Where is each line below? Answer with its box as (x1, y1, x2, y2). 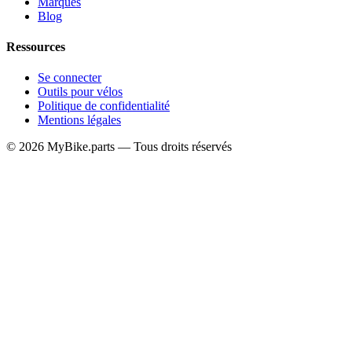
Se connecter (38, 71, 101, 85)
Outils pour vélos (38, 85, 123, 99)
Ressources (6, 40, 65, 54)
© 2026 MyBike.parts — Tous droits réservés (6, 140, 232, 154)
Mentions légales (38, 113, 121, 127)
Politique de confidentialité (38, 99, 170, 113)
